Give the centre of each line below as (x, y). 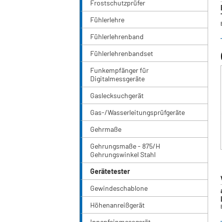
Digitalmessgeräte (117, 79)
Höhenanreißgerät (117, 205)
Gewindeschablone (119, 188)
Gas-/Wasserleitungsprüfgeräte (138, 112)
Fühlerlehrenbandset (122, 54)
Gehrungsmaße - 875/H (125, 146)
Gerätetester (110, 171)
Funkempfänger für (119, 70)
